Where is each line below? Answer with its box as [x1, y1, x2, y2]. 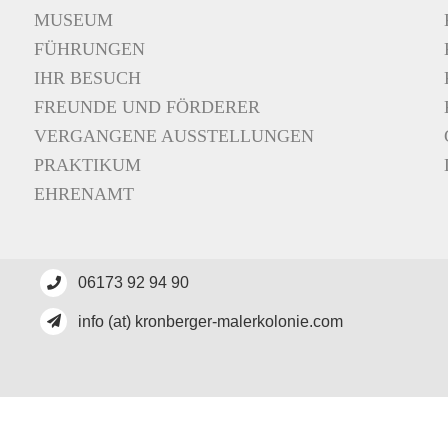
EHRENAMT [34, 184, 134, 205]
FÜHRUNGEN [34, 39, 145, 60]
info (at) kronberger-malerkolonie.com [78, 312, 344, 330]
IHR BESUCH [34, 68, 141, 89]
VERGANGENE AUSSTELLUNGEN [34, 126, 314, 147]
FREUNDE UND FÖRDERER [34, 97, 260, 118]
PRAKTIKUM [34, 155, 141, 176]
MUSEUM [34, 10, 113, 31]
